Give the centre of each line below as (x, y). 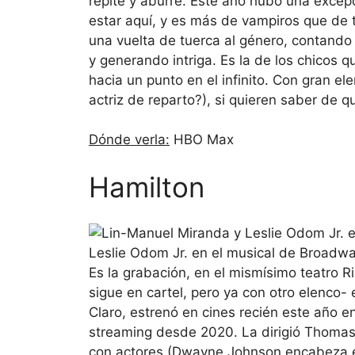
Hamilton (147, 187)
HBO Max (202, 140)
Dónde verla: (129, 140)
